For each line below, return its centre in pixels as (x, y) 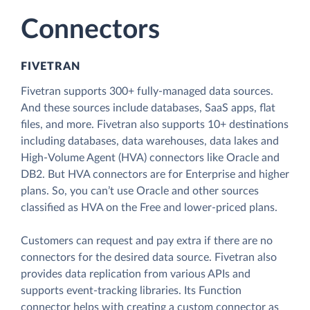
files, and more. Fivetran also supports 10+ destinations (155, 125)
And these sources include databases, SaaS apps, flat (148, 108)
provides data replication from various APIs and (136, 274)
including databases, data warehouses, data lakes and (150, 142)
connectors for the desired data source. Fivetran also (149, 258)
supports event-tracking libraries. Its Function (131, 291)
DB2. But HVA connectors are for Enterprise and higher (155, 175)
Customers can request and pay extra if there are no (147, 241)
